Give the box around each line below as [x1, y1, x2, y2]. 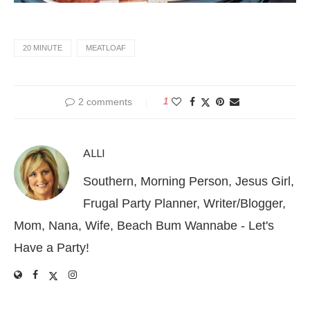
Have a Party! [14, 241, 89, 255]
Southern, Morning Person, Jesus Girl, [83, 174, 294, 189]
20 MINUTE [23, 44, 62, 53]
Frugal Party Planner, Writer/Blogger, [83, 197, 286, 211]
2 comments [78, 96, 132, 108]
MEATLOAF [86, 44, 126, 53]
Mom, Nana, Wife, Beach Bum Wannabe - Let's [14, 219, 274, 233]
